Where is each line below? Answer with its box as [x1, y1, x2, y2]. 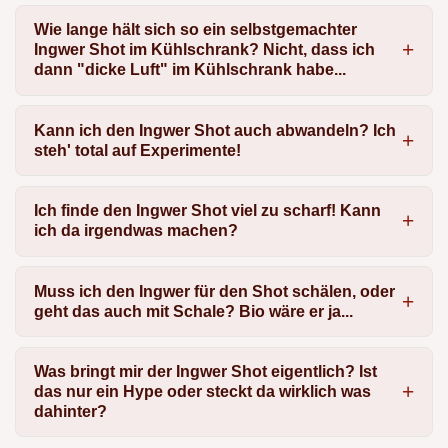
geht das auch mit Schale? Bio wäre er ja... [33, 302, 353, 320]
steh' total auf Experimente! [33, 141, 241, 159]
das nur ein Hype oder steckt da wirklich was [33, 382, 371, 400]
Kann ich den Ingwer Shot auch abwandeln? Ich [33, 121, 396, 139]
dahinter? [33, 402, 107, 420]
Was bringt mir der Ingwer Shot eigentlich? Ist [33, 362, 377, 380]
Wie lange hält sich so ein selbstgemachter [33, 21, 357, 39]
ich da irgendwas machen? [33, 222, 238, 240]
